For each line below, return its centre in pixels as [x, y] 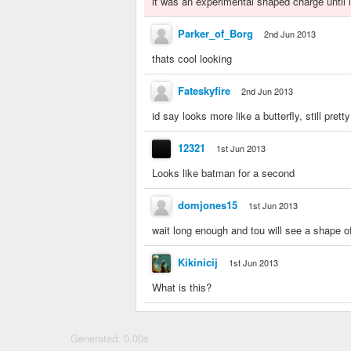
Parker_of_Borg [215, 34]
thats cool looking [192, 58]
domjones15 [208, 205]
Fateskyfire [204, 91]
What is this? [182, 287]
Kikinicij [198, 262]
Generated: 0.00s [110, 338]
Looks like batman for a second [223, 173]
